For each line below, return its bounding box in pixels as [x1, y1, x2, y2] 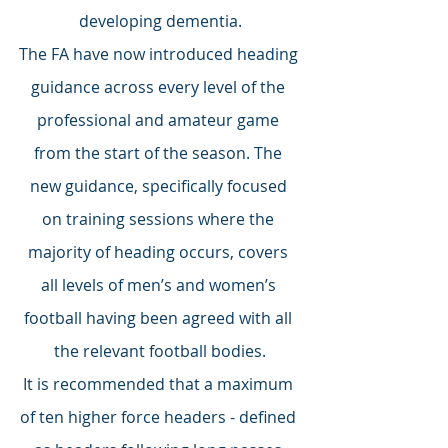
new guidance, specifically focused [29, 175, 291, 198]
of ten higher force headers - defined [20, 406, 300, 429]
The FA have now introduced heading [18, 43, 302, 66]
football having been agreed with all [24, 307, 296, 330]
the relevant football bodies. [54, 340, 266, 363]
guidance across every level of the [31, 76, 289, 99]
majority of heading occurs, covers [28, 241, 292, 264]
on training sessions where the [42, 208, 278, 231]
